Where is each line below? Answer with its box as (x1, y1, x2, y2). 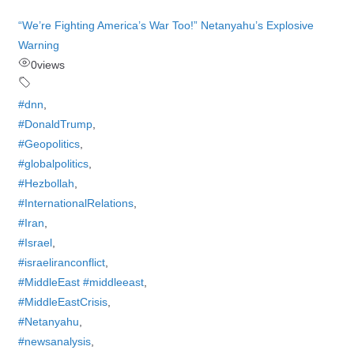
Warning (17, 39, 59, 51)
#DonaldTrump (17, 118, 92, 130)
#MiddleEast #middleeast (17, 276, 144, 288)
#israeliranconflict (17, 256, 105, 269)
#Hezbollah (17, 177, 74, 190)
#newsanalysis (17, 335, 91, 348)
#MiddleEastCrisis (17, 296, 107, 308)
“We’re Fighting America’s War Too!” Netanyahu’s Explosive (17, 19, 314, 32)
